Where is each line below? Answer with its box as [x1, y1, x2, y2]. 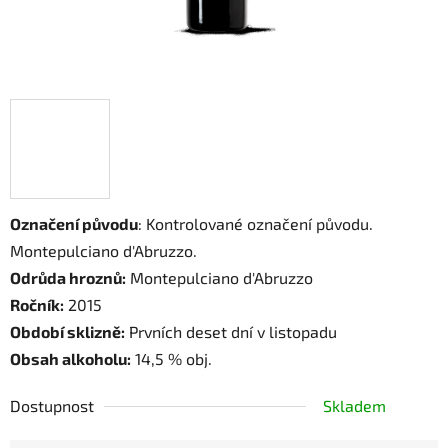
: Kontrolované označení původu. [138, 214, 373, 234]
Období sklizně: [10, 322, 125, 342]
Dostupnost [10, 396, 94, 416]
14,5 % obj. [131, 349, 212, 369]
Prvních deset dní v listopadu [125, 322, 337, 342]
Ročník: [10, 295, 64, 315]
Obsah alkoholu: [10, 349, 131, 369]
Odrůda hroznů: [10, 268, 126, 288]
